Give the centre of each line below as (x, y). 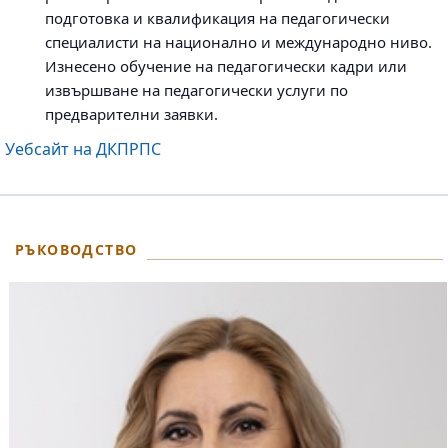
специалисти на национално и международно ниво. (238, 42)
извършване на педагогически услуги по (196, 90)
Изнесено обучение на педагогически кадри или (226, 66)
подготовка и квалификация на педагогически (217, 18)
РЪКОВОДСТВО (76, 249)
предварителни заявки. (131, 114)
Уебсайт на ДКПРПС (83, 149)
